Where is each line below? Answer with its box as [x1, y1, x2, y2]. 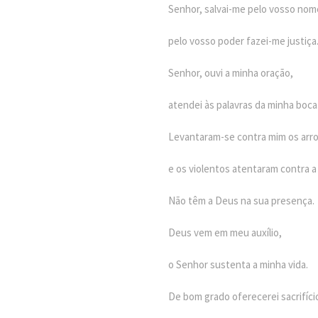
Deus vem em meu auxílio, [168, 226, 282, 239]
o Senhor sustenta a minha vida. [168, 258, 308, 271]
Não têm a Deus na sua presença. [168, 194, 314, 207]
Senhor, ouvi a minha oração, [168, 66, 293, 79]
